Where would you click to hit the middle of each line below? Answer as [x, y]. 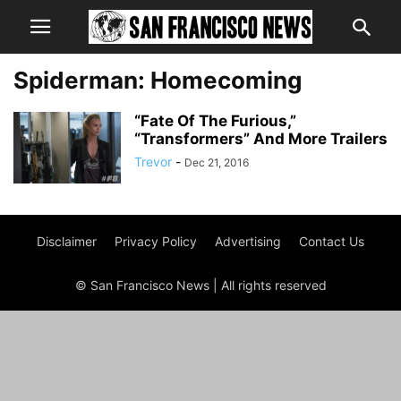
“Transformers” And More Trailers [261, 139]
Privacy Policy [156, 241]
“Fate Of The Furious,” [215, 121]
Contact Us [332, 241]
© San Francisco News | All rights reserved [200, 285]
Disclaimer [67, 241]
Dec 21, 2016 [217, 162]
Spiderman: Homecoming [158, 80]
